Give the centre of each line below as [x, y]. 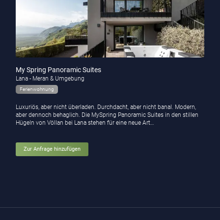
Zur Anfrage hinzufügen [52, 149]
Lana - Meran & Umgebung [50, 79]
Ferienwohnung [37, 89]
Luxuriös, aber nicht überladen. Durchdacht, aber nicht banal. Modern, [106, 107]
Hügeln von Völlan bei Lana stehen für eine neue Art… [85, 123]
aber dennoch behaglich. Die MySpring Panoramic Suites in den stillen [107, 115]
